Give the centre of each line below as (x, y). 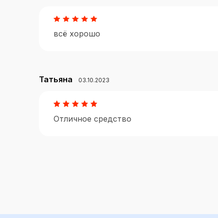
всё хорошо (79, 34)
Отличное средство (95, 118)
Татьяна (56, 80)
